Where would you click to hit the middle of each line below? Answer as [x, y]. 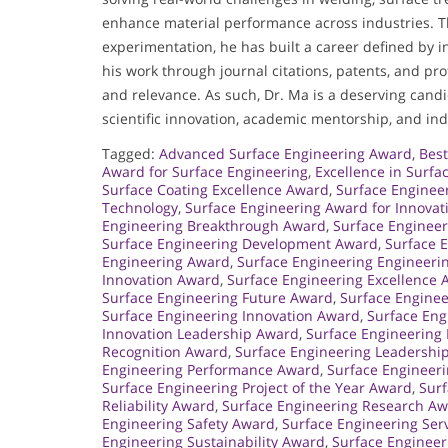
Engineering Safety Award [188, 424]
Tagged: [130, 154]
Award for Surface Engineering [205, 172]
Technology [140, 208]
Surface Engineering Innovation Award [231, 316]
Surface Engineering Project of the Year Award [257, 388]
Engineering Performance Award [211, 370]
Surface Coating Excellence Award [215, 190]
